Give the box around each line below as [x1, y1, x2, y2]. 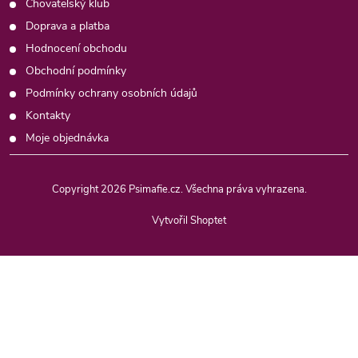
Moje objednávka [26, 130, 109, 145]
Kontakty [26, 108, 70, 123]
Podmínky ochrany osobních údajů [26, 86, 197, 101]
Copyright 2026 [51, 182, 129, 197]
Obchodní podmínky [26, 63, 126, 78]
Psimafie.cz [128, 182, 181, 197]
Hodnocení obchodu [26, 41, 127, 56]
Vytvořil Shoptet [152, 213, 226, 228]
